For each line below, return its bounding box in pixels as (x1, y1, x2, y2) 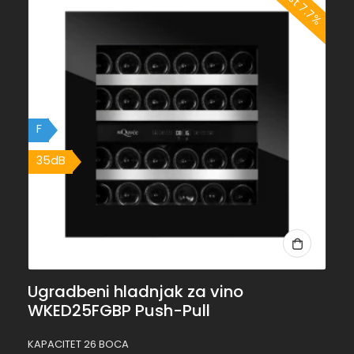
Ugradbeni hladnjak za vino (27, 280, 243, 303)
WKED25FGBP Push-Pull (27, 299, 210, 322)
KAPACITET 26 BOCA (27, 337, 129, 352)
